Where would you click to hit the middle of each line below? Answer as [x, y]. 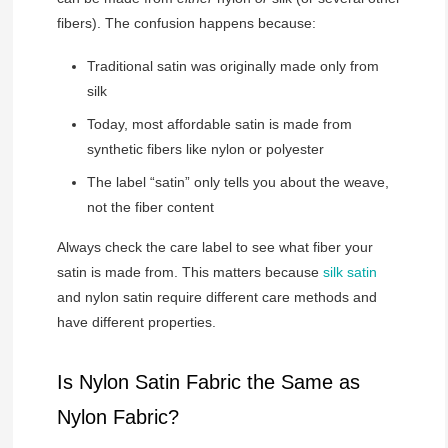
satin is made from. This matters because [189, 272]
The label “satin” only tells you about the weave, [237, 182]
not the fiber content [150, 207]
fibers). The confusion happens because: [186, 23]
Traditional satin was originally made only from [232, 66]
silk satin [349, 272]
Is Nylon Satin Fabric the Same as [208, 382]
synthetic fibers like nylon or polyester [205, 149]
